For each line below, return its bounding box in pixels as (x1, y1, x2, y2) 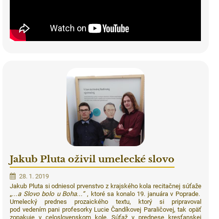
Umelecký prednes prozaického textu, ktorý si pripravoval (10, 198, 201, 206)
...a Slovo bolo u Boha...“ (12, 190, 87, 198)
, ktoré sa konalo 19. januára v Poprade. (87, 190, 201, 198)
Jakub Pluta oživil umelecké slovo (10, 153, 175, 165)
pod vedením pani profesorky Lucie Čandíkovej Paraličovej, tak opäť (10, 206, 201, 214)
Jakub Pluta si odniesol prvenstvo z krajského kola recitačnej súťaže (10, 182, 201, 190)
